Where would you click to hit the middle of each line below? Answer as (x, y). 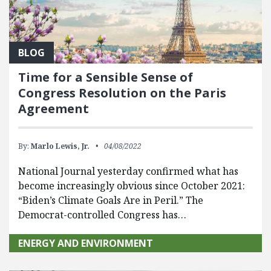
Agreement (54, 109)
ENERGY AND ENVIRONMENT (86, 243)
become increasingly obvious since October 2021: (132, 186)
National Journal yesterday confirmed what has (128, 171)
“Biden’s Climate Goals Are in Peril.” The (111, 201)
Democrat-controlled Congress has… (102, 215)
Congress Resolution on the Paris (122, 93)
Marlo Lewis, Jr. (60, 146)
